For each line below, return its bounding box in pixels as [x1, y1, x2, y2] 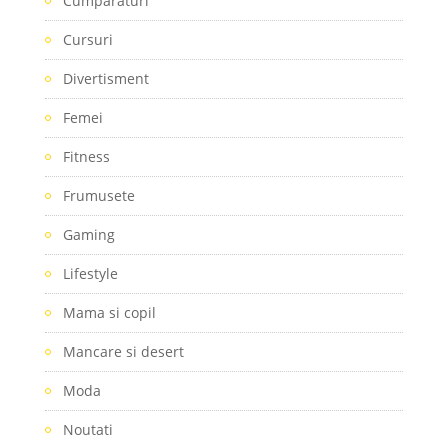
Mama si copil [62, 302, 156, 322]
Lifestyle [62, 263, 118, 283]
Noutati [62, 419, 113, 439]
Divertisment [62, 68, 149, 88]
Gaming [62, 224, 115, 244]
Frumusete [62, 185, 135, 205]
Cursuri [62, 29, 113, 49]
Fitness [62, 146, 110, 166]
